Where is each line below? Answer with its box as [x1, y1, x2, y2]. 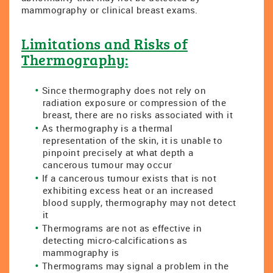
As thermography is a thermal [41, 122, 173, 134]
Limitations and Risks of [21, 34, 188, 54]
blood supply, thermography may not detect [43, 196, 236, 208]
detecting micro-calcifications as [43, 234, 188, 246]
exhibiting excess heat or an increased [43, 184, 214, 196]
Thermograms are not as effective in [41, 222, 202, 234]
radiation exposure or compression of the [43, 96, 226, 108]
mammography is [43, 246, 119, 258]
